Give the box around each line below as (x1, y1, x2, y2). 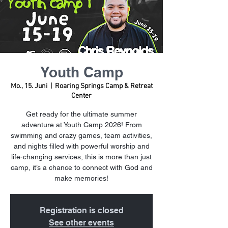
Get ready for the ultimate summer (26, 110, 137, 118)
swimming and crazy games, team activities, (11, 131, 152, 139)
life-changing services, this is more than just (11, 153, 152, 161)
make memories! (54, 174, 108, 182)
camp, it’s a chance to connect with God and (10, 163, 153, 172)
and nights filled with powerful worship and (13, 142, 150, 150)
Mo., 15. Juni (10, 82, 47, 91)
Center (71, 92, 92, 100)
